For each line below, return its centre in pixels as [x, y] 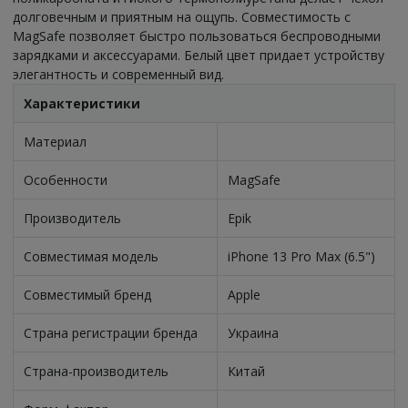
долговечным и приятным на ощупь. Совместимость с [182, 17]
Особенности [65, 180]
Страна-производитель [96, 372]
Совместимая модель [91, 257]
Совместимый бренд [87, 295]
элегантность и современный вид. [118, 75]
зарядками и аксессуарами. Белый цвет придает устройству [199, 56]
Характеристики [82, 104]
